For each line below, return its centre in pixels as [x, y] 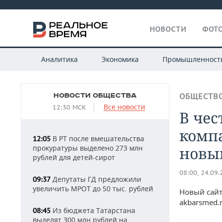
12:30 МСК [69, 107]
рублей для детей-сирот [74, 157]
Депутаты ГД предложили [96, 179]
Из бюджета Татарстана [93, 210]
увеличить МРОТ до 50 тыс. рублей [93, 189]
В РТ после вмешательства [97, 139]
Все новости [124, 107]
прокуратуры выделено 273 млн [88, 148]
